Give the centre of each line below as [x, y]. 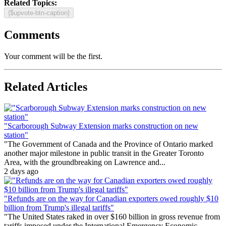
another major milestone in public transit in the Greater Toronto [104, 153]
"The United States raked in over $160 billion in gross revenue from [112, 217]
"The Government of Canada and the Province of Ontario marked [108, 144]
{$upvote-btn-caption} [39, 13]
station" [16, 135]
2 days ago [21, 172]
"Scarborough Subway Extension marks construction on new [101, 126]
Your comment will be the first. [53, 56]
